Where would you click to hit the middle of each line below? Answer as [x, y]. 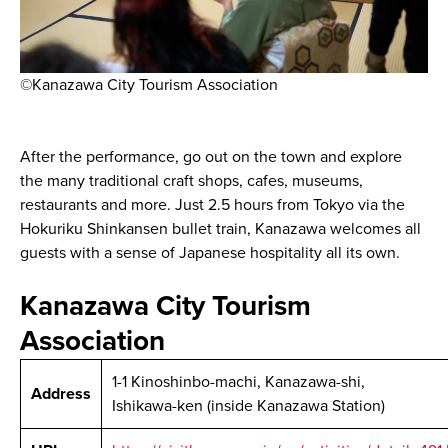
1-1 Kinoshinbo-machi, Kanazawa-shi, [238, 382]
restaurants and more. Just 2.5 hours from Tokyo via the [212, 205]
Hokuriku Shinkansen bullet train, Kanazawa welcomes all [220, 229]
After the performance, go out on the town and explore [210, 157]
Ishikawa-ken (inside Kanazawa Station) [248, 406]
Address [60, 394]
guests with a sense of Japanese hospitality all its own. [209, 253]
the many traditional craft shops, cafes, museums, [191, 181]
